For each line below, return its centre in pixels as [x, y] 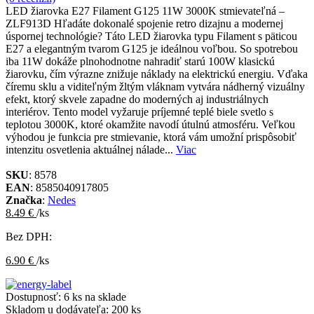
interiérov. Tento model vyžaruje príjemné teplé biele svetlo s [139, 111]
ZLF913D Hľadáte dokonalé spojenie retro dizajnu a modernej [144, 23]
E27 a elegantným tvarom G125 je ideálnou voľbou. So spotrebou [152, 48]
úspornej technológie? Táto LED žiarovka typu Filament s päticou [151, 36]
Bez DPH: [29, 236]
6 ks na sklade [95, 296]
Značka [24, 200]
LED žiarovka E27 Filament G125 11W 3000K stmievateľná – [145, 11]
